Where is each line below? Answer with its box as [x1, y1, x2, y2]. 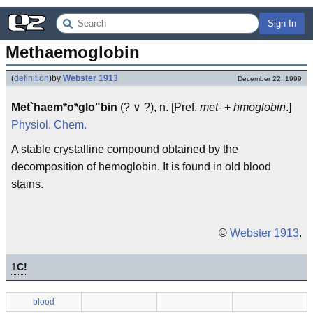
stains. [11, 178, 43, 190]
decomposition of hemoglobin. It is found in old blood [11, 161, 271, 173]
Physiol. [11, 119, 51, 131]
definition [14, 73, 49, 83]
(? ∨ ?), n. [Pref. [117, 101, 200, 113]
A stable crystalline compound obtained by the [11, 143, 238, 155]
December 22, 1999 [238, 75, 302, 82]
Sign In [268, 18, 296, 29]
